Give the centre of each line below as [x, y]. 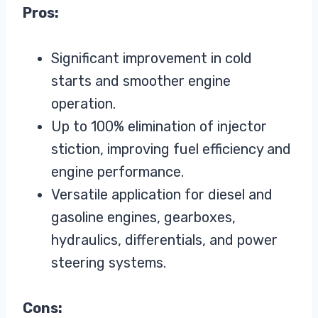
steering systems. [109, 262]
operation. [83, 103]
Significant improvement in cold [152, 58]
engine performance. [117, 171]
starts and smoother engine [141, 81]
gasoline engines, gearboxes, [143, 217]
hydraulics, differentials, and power [164, 240]
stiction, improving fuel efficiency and [171, 149]
